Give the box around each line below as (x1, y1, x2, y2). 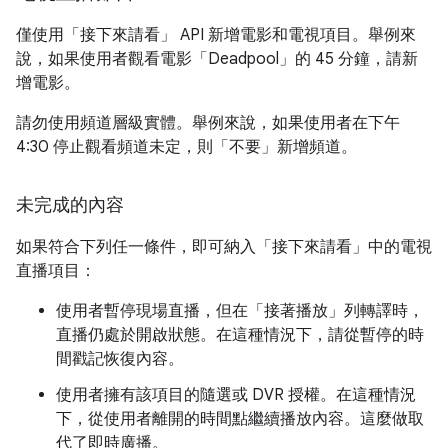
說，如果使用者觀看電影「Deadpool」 (16, 49, 295, 69)
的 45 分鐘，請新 (295, 49, 418, 69)
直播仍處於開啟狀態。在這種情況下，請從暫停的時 (56, 325, 424, 345)
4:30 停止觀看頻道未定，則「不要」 (16, 137, 277, 157)
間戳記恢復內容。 (56, 349, 184, 369)
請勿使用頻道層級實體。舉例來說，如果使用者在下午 (16, 113, 400, 133)
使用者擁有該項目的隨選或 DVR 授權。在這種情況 (56, 385, 416, 405)
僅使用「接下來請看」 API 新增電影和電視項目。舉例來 (16, 25, 416, 45)
